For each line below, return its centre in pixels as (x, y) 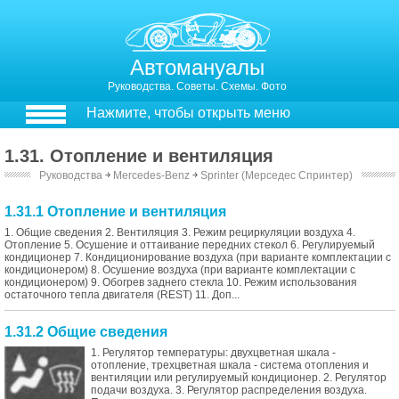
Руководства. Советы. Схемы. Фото (198, 86)
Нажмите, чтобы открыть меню (188, 113)
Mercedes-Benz (151, 175)
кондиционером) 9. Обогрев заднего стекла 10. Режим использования (181, 282)
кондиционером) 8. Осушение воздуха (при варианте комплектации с (180, 270)
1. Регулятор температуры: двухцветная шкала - (213, 353)
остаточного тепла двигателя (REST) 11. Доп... (122, 295)
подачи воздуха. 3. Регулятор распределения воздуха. (229, 390)
